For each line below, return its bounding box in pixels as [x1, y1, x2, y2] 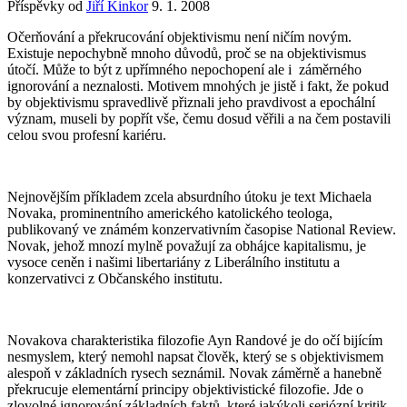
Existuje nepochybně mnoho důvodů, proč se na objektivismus [7, 45, 366, 61]
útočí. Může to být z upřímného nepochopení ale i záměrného [7, 61, 362, 77]
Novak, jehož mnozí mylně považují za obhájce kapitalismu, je [7, 237, 366, 253]
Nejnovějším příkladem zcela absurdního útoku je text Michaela [7, 188, 372, 204]
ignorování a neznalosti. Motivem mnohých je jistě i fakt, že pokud [7, 77, 389, 94]
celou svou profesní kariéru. [7, 126, 170, 143]
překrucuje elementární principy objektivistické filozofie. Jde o [7, 381, 363, 397]
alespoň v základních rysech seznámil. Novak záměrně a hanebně [7, 364, 382, 381]
